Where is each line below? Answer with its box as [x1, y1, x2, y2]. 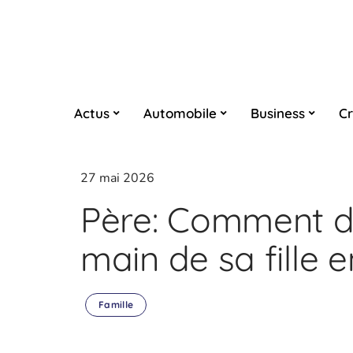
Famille [98, 299, 134, 310]
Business [250, 104, 305, 121]
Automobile [143, 104, 217, 121]
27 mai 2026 [80, 169, 154, 187]
